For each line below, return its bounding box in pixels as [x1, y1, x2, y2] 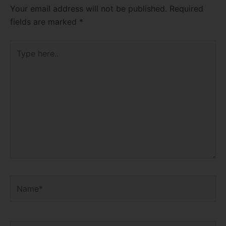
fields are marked [10, 17, 79, 27]
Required [169, 4, 203, 14]
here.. [10, 54, 30, 65]
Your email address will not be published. [10, 4, 167, 14]
